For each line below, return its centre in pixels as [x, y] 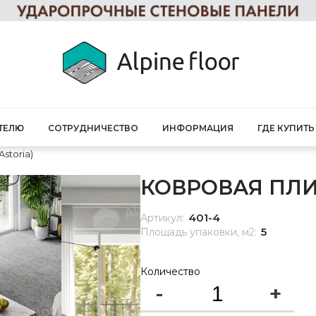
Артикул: [162, 218]
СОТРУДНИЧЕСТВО [93, 128]
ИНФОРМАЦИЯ [198, 128]
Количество [170, 272]
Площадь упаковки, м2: [199, 232]
